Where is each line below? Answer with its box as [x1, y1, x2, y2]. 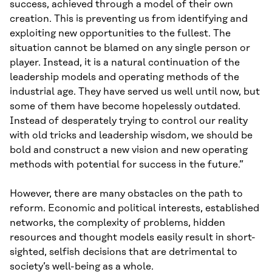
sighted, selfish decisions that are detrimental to [10, 246, 237, 258]
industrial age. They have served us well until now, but [10, 86, 260, 98]
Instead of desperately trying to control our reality [10, 115, 248, 127]
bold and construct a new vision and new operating [10, 144, 248, 156]
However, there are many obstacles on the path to [10, 188, 243, 200]
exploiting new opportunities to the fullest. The [10, 28, 231, 39]
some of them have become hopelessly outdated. [10, 101, 240, 112]
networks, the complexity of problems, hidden [10, 217, 225, 229]
